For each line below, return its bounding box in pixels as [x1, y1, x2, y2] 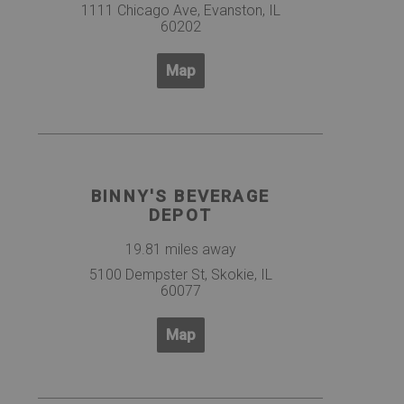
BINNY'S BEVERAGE [91, 186, 270, 207]
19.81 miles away [124, 241, 236, 259]
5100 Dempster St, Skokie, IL [88, 266, 272, 284]
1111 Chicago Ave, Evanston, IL [80, 2, 280, 20]
